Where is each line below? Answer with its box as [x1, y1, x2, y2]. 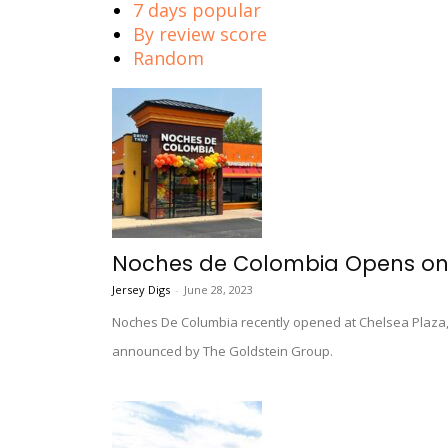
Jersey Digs [112, 282, 170, 298]
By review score [133, 22, 267, 47]
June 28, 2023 [184, 282, 253, 298]
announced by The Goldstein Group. [112, 342, 333, 361]
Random [133, 46, 204, 71]
